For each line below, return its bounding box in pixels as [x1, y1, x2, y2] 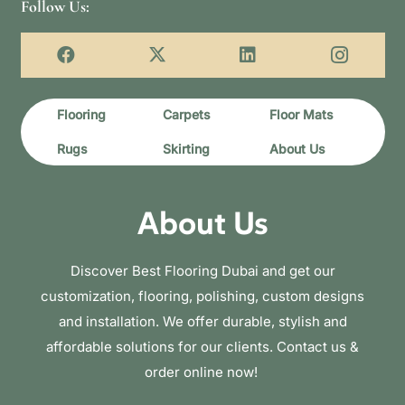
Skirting [163, 141, 211, 157]
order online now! [144, 363, 261, 381]
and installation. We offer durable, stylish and [58, 313, 347, 331]
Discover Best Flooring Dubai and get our [70, 262, 335, 280]
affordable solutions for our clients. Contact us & [46, 338, 359, 356]
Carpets [163, 106, 212, 122]
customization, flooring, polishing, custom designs [41, 287, 364, 306]
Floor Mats [269, 106, 334, 122]
